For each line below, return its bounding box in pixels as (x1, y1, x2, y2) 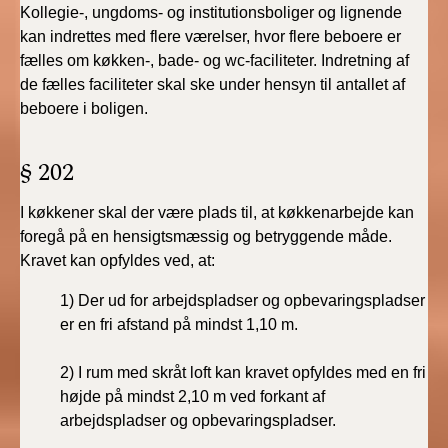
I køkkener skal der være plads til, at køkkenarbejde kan (20, 204, 414, 221)
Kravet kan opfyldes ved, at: (20, 252, 215, 269)
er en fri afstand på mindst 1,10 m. (60, 316, 298, 333)
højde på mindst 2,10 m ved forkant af (60, 388, 325, 405)
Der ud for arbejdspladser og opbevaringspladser (78, 292, 425, 309)
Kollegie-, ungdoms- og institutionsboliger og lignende (20, 4, 402, 21)
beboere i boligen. (20, 100, 148, 117)
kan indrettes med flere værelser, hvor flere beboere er (20, 28, 401, 45)
